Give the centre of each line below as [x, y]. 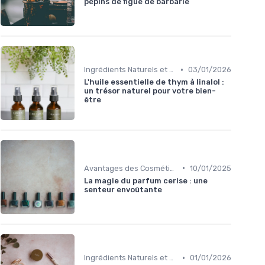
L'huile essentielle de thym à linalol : [154, 82]
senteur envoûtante [123, 189]
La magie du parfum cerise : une [146, 180]
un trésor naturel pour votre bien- [150, 91]
